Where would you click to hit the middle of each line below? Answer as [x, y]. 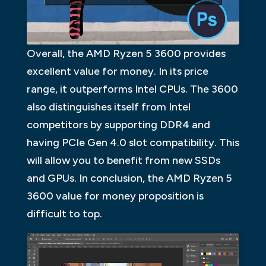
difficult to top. [64, 213]
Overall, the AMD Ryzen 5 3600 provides [126, 53]
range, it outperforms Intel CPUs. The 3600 [132, 89]
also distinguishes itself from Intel [108, 107]
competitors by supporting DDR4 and [118, 124]
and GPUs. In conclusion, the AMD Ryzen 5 [129, 178]
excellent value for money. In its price [117, 71]
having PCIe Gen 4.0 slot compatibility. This [133, 142]
